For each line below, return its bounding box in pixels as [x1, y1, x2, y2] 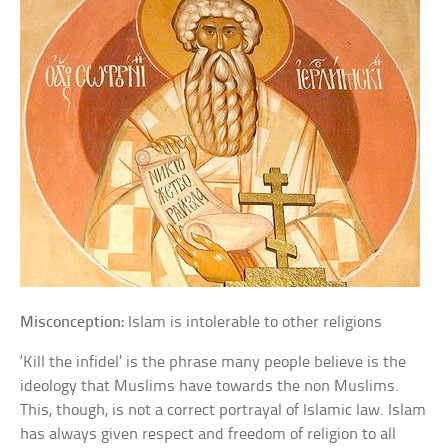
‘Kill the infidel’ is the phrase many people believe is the [20, 354, 407, 371]
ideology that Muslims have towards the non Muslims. [20, 378, 400, 395]
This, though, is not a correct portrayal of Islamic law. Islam [20, 402, 427, 419]
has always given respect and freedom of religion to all [20, 426, 397, 443]
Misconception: [20, 314, 125, 331]
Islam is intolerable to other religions [124, 314, 383, 331]
